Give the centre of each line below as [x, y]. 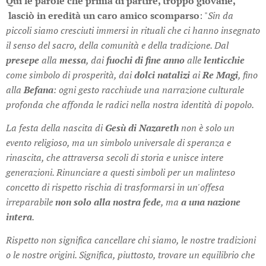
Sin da [221, 15]
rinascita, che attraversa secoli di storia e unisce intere [115, 157]
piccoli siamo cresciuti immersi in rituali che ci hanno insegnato [133, 30]
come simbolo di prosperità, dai [70, 75]
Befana [39, 89]
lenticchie [224, 60]
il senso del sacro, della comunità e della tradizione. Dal [117, 45]
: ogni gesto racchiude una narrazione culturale [149, 89]
